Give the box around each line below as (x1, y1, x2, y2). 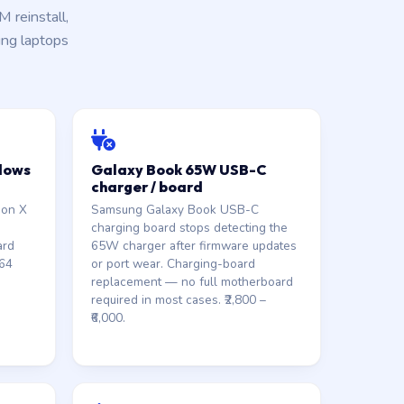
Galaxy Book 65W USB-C (90, 161, 267, 179)
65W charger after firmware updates (90, 237, 297, 254)
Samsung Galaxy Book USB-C (90, 201, 259, 218)
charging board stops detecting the (90, 219, 288, 236)
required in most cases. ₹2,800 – (90, 291, 266, 308)
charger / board (90, 178, 203, 196)
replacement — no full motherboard (90, 273, 293, 290)
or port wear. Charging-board (90, 255, 255, 272)
